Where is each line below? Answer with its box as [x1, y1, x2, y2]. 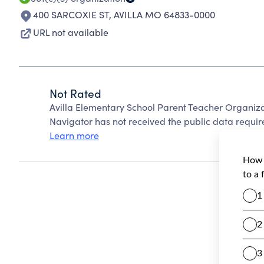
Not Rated [49, 85, 101, 101]
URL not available [33, 26, 108, 38]
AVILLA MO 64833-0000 [114, 8, 215, 21]
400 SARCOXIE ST [33, 8, 109, 21]
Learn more [49, 129, 99, 141]
